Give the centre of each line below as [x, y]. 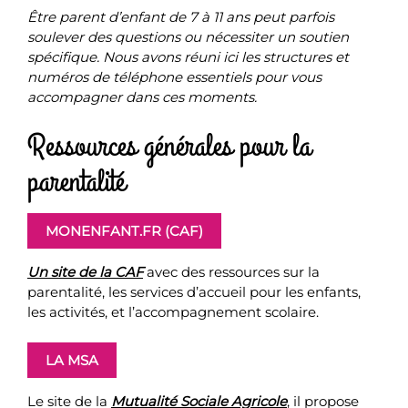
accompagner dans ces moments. [144, 97]
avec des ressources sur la [231, 271]
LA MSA [72, 360]
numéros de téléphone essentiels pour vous [174, 77]
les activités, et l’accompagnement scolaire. [173, 311]
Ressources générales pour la [169, 146]
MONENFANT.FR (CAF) [124, 230]
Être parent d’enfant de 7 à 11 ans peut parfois [181, 17]
